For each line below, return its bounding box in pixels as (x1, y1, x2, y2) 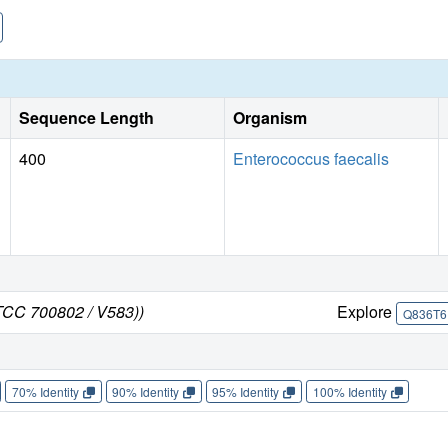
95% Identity (212, 382, 280, 400)
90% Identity (112, 382, 180, 400)
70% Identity (11, 382, 79, 400)
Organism (233, 105, 307, 129)
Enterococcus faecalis (233, 146, 389, 170)
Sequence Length (19, 105, 154, 129)
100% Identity (312, 382, 387, 400)
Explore (337, 299, 397, 323)
